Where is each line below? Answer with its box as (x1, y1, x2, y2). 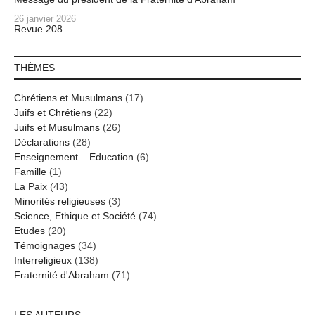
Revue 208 (14, 23, 63, 35)
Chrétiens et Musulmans (14, 92, 122, 104)
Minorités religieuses (14, 195, 105, 207)
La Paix (14, 181, 47, 193)
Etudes (14, 225, 45, 237)
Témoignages (14, 240, 75, 252)
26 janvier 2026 (14, 13, 76, 25)
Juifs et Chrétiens (14, 107, 91, 119)
